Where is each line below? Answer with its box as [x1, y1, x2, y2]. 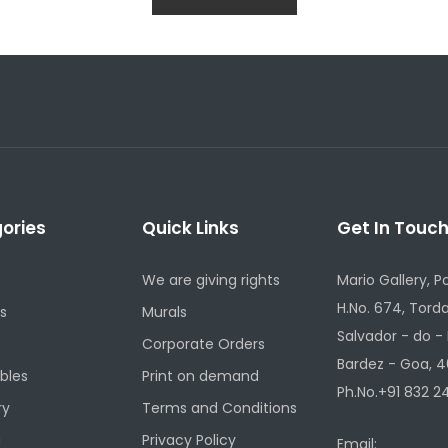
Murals [141, 301, 187, 322]
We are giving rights [141, 269, 280, 290]
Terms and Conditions [141, 397, 297, 418]
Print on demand [141, 365, 259, 386]
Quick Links [141, 215, 239, 240]
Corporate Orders [141, 333, 265, 354]
